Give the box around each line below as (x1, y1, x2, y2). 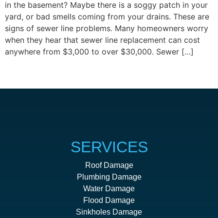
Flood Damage (83, 196, 135, 204)
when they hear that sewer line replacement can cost (5, 35, 200, 45)
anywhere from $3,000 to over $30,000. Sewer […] (5, 46, 194, 56)
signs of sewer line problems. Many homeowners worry (5, 23, 208, 33)
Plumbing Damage (76, 172, 142, 181)
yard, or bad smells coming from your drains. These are (5, 11, 209, 21)
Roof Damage (85, 161, 133, 169)
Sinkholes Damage (76, 207, 142, 216)
